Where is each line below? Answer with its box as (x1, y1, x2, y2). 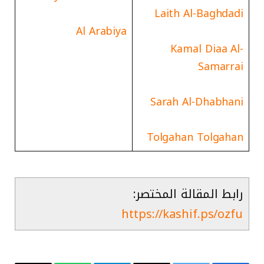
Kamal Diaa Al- (170, 39, 244, 60)
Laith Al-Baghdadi (154, 4, 244, 24)
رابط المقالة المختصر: (133, 183, 243, 206)
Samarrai (197, 57, 244, 77)
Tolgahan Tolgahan (146, 127, 244, 148)
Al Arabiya (76, 21, 127, 42)
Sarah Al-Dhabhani (150, 92, 244, 113)
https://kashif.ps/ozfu (121, 203, 243, 226)
